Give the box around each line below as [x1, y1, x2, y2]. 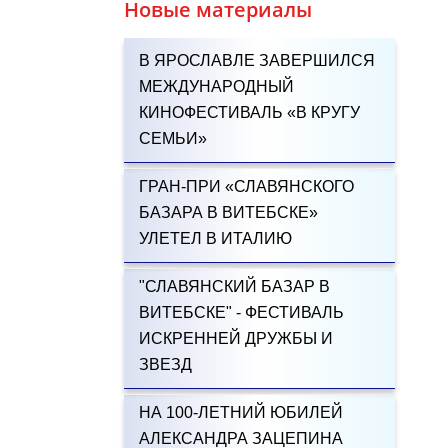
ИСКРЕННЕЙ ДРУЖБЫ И [138, 330, 333, 347]
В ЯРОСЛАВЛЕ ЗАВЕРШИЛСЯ [138, 52, 375, 69]
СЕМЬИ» [138, 130, 207, 147]
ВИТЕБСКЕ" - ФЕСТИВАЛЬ [138, 304, 344, 321]
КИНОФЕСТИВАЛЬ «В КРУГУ [138, 104, 360, 121]
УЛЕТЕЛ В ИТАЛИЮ [138, 230, 292, 247]
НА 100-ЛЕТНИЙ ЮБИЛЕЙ [138, 404, 343, 421]
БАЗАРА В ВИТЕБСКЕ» [138, 204, 318, 221]
